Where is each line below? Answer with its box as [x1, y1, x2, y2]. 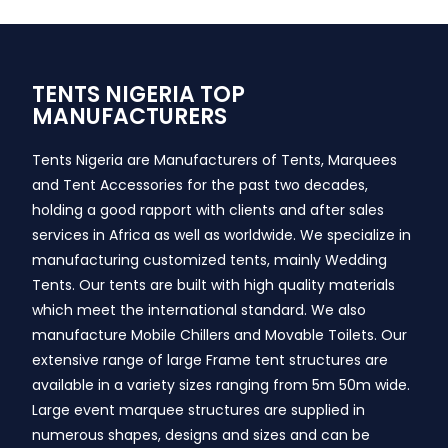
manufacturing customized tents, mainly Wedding [32, 250, 388, 271]
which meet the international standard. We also [32, 300, 367, 321]
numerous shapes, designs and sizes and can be [32, 425, 371, 446]
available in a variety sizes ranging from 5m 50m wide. [32, 375, 411, 396]
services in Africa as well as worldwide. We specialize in [32, 225, 412, 246]
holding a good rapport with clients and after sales [32, 200, 385, 221]
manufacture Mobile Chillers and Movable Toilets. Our [32, 325, 408, 346]
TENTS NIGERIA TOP [32, 79, 246, 111]
